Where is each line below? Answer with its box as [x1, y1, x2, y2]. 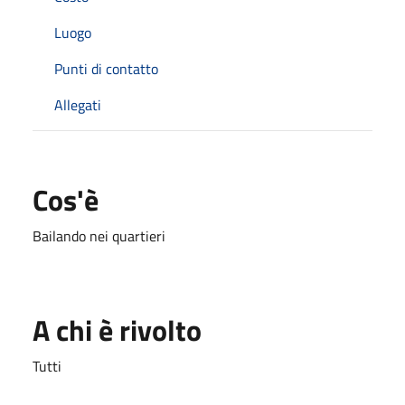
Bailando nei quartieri [33, 224, 165, 247]
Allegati [54, 93, 101, 116]
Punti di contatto [54, 57, 158, 80]
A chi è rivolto [33, 307, 202, 352]
